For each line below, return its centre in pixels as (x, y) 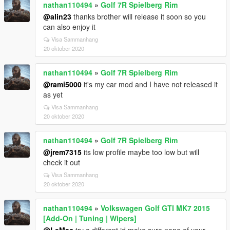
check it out (62, 162)
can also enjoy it (69, 27)
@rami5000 (62, 84)
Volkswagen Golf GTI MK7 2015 (155, 208)
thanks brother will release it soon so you (139, 16)
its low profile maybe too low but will (140, 152)
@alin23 (57, 16)
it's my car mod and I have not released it (150, 84)
